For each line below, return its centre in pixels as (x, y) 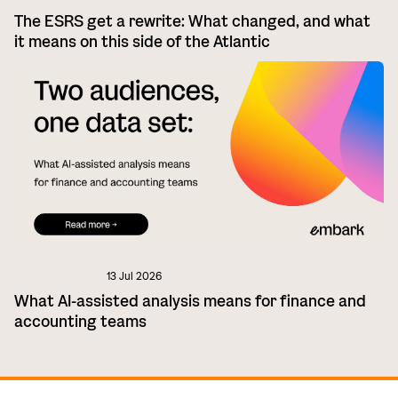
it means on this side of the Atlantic (142, 41)
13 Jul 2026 (135, 275)
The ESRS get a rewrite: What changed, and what (192, 21)
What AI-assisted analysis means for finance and (190, 301)
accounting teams (80, 321)
